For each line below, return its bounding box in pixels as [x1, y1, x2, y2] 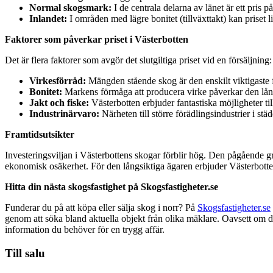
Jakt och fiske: [29, 97, 89, 108]
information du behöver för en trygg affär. [5, 224, 165, 235]
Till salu [5, 246, 45, 260]
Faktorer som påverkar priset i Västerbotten [5, 34, 188, 44]
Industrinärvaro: [29, 108, 99, 119]
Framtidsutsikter [5, 129, 74, 140]
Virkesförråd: [29, 75, 86, 86]
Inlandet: [29, 13, 67, 24]
